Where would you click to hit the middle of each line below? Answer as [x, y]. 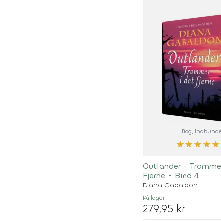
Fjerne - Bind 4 [170, 175]
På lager [153, 198]
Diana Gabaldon [170, 185]
